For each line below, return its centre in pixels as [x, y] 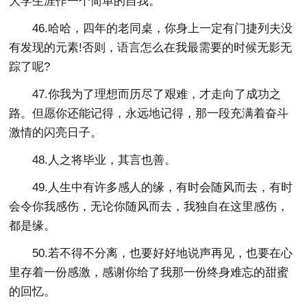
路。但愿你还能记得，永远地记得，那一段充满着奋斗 [149, 113]
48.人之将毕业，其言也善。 [105, 160]
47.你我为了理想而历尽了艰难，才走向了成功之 [157, 94]
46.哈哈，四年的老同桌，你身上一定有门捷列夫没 [163, 28]
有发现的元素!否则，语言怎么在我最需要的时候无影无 [151, 47]
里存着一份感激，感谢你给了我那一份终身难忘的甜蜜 [149, 272]
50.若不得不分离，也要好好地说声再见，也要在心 [163, 253]
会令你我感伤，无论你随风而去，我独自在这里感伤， [149, 206]
